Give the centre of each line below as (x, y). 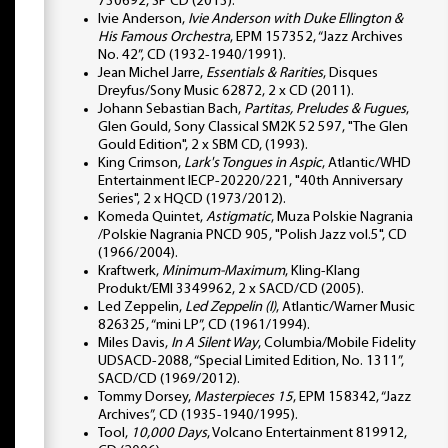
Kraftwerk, (130, 271)
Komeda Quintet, (152, 217)
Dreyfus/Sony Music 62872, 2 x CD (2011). (226, 91)
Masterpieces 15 (243, 397)
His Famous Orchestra (164, 37)
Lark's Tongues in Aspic (253, 163)
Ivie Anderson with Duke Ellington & (295, 19)
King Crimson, (141, 163)
